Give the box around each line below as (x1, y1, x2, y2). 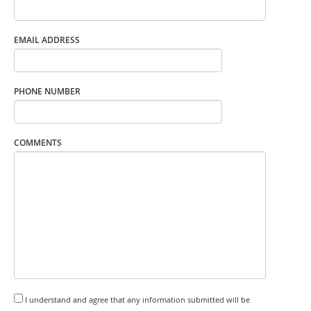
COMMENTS (14, 136, 62, 149)
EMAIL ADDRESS (14, 33, 80, 46)
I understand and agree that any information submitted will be (25, 294, 250, 305)
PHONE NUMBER (14, 85, 81, 97)
